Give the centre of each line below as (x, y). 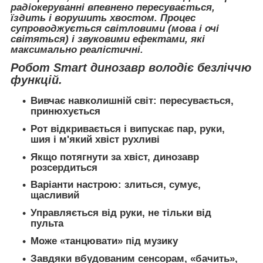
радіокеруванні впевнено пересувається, (113, 7)
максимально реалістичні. (77, 49)
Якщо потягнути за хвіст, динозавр (115, 157)
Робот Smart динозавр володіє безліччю (131, 68)
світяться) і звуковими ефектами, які (108, 39)
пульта (47, 224)
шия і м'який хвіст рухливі (95, 139)
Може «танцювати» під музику (104, 241)
